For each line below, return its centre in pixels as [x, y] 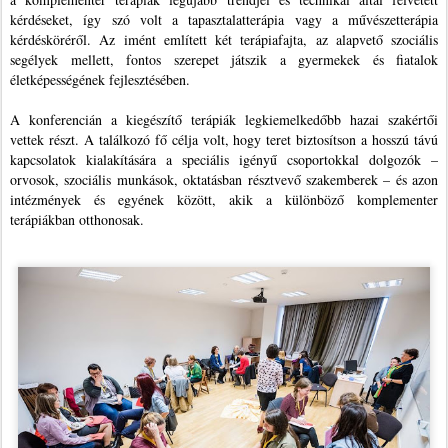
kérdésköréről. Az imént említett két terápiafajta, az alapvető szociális [224, 39]
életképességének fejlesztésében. [100, 79]
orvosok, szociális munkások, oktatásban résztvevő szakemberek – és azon [224, 179]
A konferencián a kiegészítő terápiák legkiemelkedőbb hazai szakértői [224, 119]
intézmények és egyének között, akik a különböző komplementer [224, 199]
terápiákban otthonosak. [79, 219]
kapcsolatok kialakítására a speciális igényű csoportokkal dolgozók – [224, 159]
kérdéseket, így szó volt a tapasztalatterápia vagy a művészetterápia [224, 19]
